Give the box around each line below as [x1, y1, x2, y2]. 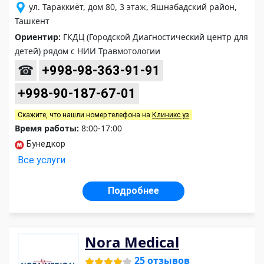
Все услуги [18, 154, 65, 166]
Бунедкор [24, 139, 65, 150]
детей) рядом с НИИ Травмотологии [15, 45, 160, 57]
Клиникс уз [152, 111, 189, 120]
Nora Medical [85, 232, 179, 252]
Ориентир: [15, 31, 61, 43]
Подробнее [108, 185, 159, 197]
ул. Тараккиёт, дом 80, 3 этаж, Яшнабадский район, [29, 1, 237, 13]
